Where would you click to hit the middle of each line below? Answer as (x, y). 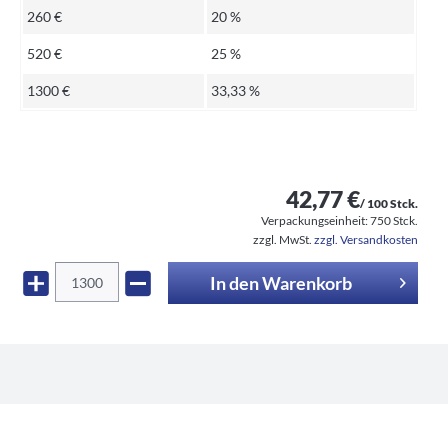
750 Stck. (394, 220)
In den (234, 283)
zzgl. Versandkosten (366, 239)
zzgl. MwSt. (283, 239)
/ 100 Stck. (389, 203)
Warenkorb (306, 283)
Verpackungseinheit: (315, 220)
